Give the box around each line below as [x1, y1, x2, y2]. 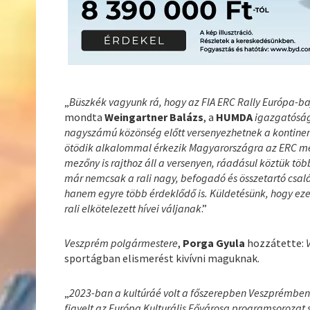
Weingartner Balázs [104, 109, 204, 124]
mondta [64, 109, 105, 124]
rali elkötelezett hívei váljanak [64, 201, 202, 215]
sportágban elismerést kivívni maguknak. [64, 250, 260, 265]
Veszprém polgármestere [64, 235, 179, 250]
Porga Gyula [183, 235, 248, 250]
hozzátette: [247, 235, 307, 250]
